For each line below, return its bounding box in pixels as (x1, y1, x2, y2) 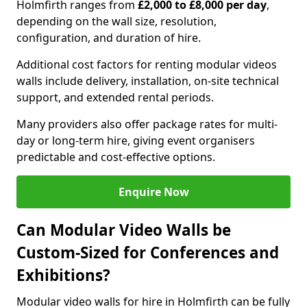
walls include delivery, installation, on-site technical (16, 73, 279, 88)
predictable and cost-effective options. (16, 149, 215, 164)
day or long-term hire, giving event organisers (16, 133, 255, 148)
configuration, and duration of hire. (16, 30, 201, 45)
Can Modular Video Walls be (16, 219, 231, 241)
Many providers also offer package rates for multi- (16, 116, 278, 132)
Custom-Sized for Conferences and (16, 242, 279, 263)
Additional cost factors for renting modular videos (16, 57, 277, 72)
